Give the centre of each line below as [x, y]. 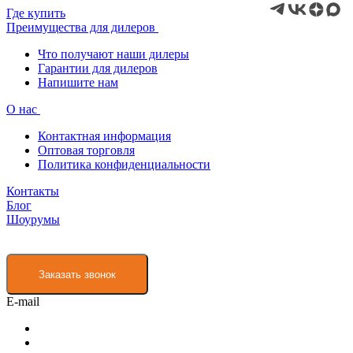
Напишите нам [78, 82]
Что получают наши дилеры [113, 54]
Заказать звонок [77, 274]
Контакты [33, 191]
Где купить [36, 13]
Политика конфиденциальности [124, 164]
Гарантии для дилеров [98, 68]
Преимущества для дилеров [82, 27]
